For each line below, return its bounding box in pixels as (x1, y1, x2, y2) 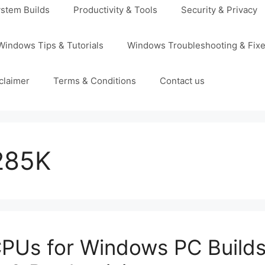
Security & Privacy (181, 4, 257, 16)
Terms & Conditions (53, 75, 136, 87)
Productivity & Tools (73, 4, 157, 16)
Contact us (160, 75, 205, 87)
